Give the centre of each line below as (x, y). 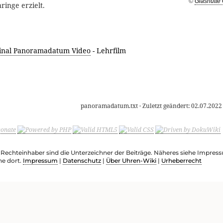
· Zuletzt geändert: (165, 106)
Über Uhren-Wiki (131, 161)
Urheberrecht (181, 161)
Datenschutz (82, 161)
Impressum (40, 161)
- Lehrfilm (108, 51)
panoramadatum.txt (109, 106)
